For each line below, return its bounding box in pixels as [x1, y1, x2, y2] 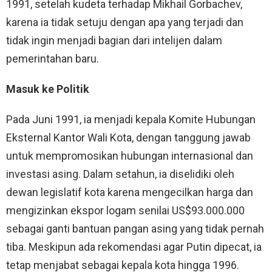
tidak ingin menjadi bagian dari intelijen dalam [6, 33, 222, 47]
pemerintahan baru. [6, 52, 99, 65]
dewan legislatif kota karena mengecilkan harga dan [6, 185, 253, 199]
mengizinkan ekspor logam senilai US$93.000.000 [6, 203, 245, 217]
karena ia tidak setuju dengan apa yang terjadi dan [6, 15, 243, 29]
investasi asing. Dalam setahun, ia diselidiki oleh [6, 167, 234, 180]
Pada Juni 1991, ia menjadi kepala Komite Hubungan [6, 112, 256, 126]
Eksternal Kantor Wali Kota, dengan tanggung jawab [6, 131, 251, 144]
